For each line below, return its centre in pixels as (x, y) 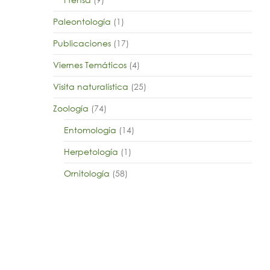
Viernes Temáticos (89, 65)
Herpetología (91, 152)
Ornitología (86, 173)
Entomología (90, 130)
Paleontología (82, 21)
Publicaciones (82, 43)
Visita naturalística (90, 86)
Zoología (71, 108)
